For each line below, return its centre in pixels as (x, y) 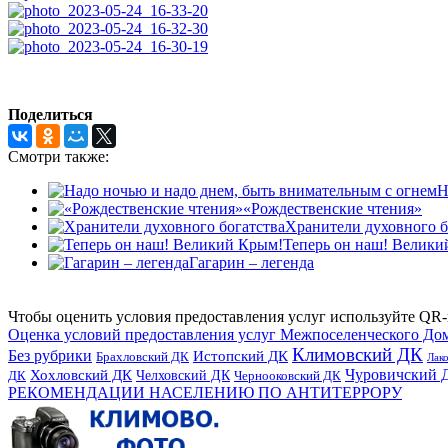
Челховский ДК (183, 374)
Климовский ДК (357, 354)
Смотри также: (58, 156)
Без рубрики (50, 355)
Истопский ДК (240, 355)
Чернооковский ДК (287, 375)
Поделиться (50, 114)
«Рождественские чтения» (332, 208)
